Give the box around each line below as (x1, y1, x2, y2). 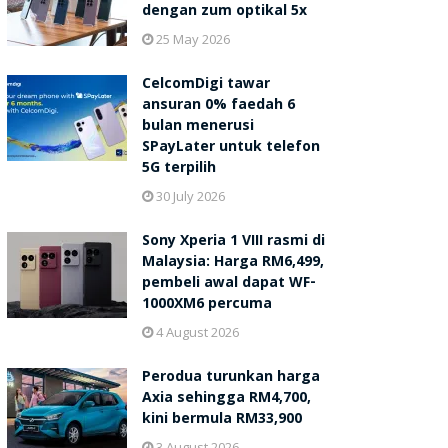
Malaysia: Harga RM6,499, (141, 251, 324, 276)
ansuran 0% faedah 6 (141, 94, 295, 119)
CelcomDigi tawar (141, 73, 270, 98)
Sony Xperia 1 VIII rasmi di (141, 230, 325, 255)
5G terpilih (141, 157, 216, 182)
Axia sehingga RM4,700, (141, 387, 311, 412)
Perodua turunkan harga (141, 366, 320, 391)
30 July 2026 (152, 187, 225, 206)
